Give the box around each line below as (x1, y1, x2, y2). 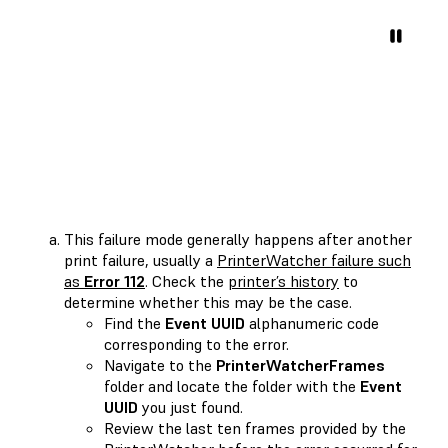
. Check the (145, 270, 228, 291)
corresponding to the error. (104, 333, 289, 354)
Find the (104, 312, 165, 333)
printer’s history (228, 270, 339, 291)
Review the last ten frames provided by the (104, 417, 406, 438)
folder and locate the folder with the (104, 375, 360, 396)
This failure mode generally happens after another (64, 228, 412, 249)
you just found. (138, 396, 243, 417)
